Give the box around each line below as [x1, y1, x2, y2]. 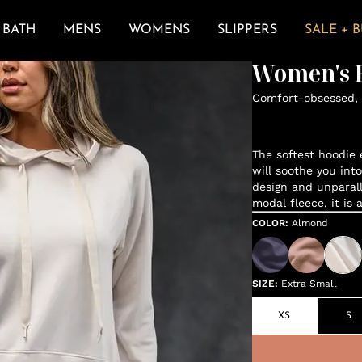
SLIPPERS [217, 23, 277, 37]
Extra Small [280, 278, 337, 289]
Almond [291, 217, 328, 229]
